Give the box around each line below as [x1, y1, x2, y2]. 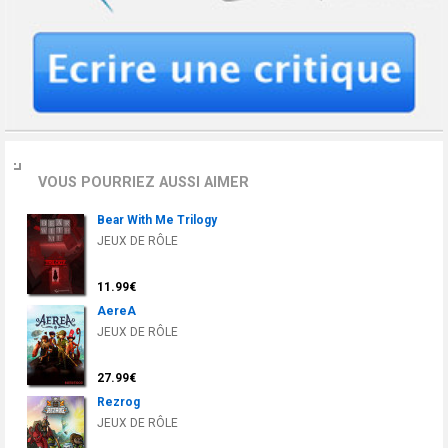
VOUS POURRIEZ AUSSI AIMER [38, 174, 249, 192]
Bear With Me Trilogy [97, 213, 217, 228]
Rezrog [97, 395, 140, 410]
